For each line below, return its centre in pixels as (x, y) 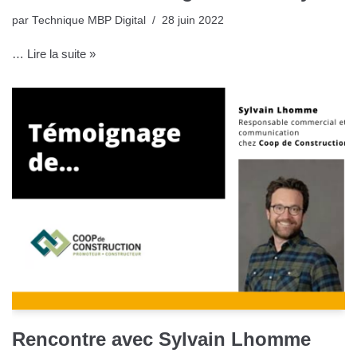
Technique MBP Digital (89, 21)
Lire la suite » (61, 54)
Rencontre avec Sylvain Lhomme (161, 339)
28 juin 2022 (193, 21)
